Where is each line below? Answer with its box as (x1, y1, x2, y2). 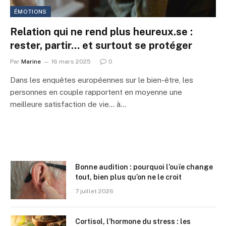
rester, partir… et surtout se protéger (10, 39, 192, 51)
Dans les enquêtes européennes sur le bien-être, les (10, 75, 193, 84)
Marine (21, 58, 41, 65)
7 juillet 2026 (75, 187, 114, 195)
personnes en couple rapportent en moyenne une (10, 87, 182, 96)
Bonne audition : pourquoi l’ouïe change (75, 162, 213, 171)
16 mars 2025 (51, 58, 91, 65)
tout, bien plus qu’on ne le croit (75, 173, 182, 181)
